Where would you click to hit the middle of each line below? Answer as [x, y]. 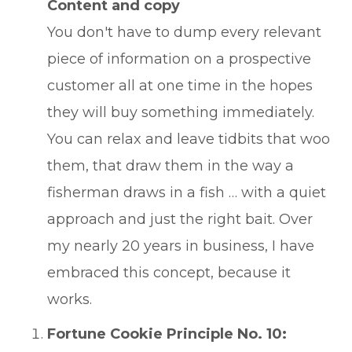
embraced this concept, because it [169, 273]
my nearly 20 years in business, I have [181, 246]
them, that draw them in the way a [170, 166]
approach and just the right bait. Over [180, 219]
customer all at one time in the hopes [180, 86]
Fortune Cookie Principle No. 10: [167, 334]
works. [70, 299]
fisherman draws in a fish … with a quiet [187, 192]
